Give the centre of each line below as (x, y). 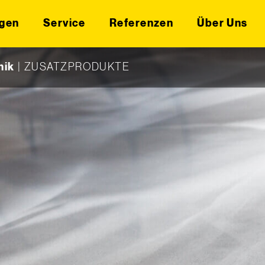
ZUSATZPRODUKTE (77, 67)
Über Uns (222, 23)
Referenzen (141, 23)
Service (64, 23)
